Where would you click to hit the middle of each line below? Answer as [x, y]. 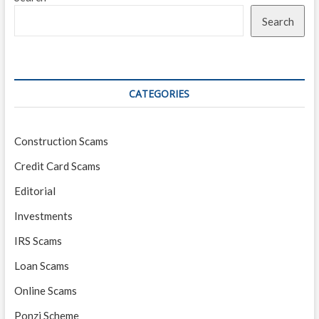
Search [278, 21]
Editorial [35, 191]
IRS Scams [38, 241]
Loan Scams [41, 266]
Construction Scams [61, 141]
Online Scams [45, 291]
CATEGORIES [159, 94]
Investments [43, 216]
